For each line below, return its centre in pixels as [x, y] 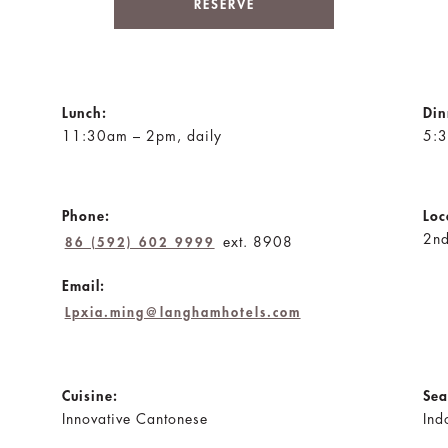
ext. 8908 [255, 241]
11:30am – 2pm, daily [141, 135]
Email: [83, 285]
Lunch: [84, 112]
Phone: [85, 215]
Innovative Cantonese [134, 418]
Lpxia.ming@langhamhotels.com [182, 312]
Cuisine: [89, 395]
